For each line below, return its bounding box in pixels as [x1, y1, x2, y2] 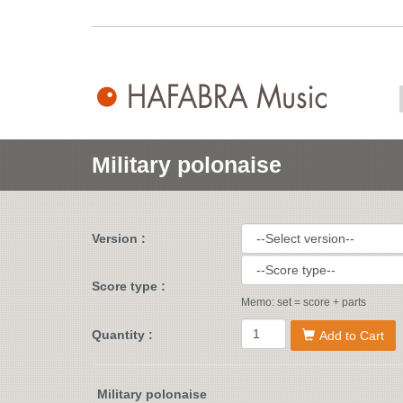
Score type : [92, 279, 166, 293]
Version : [92, 231, 146, 246]
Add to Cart [319, 328, 384, 344]
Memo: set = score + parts [241, 296, 366, 309]
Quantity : [92, 327, 153, 342]
